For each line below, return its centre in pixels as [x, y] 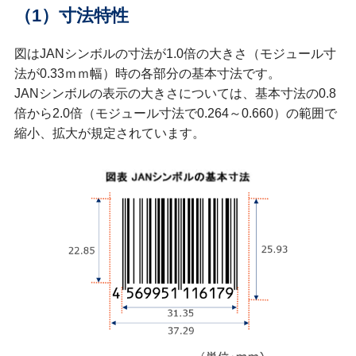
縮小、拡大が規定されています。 [109, 133]
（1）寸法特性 [71, 16]
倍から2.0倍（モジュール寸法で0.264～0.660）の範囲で [175, 114]
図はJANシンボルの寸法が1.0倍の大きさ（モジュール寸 [175, 54]
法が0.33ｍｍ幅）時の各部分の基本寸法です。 [147, 74]
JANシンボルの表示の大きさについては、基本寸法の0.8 [175, 94]
